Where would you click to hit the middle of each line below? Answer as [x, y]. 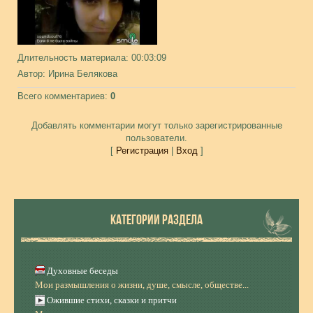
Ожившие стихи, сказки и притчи [112, 300]
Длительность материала [72, 58]
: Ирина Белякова [80, 74]
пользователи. [156, 138]
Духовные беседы [82, 271]
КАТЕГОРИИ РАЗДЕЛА [156, 219]
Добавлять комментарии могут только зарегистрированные [156, 125]
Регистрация [142, 151]
